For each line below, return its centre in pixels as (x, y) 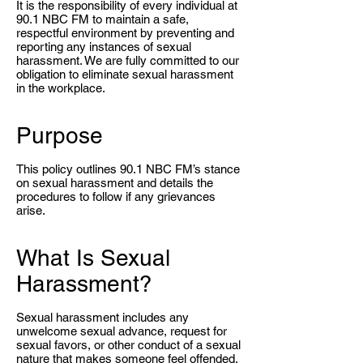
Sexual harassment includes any (102, 317)
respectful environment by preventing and (125, 33)
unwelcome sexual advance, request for (122, 331)
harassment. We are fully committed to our (128, 60)
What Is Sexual (93, 258)
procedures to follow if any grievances (116, 196)
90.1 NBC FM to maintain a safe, (102, 19)
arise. (31, 210)
